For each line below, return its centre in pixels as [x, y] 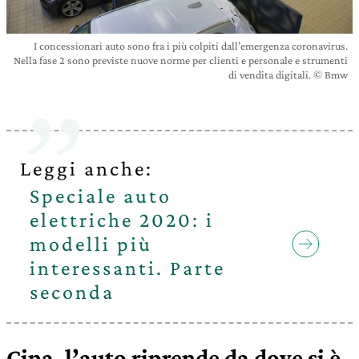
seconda [73, 292]
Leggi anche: [87, 169]
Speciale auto [101, 196]
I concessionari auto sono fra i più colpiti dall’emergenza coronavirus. [191, 46]
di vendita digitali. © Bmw [288, 75]
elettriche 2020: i [122, 220]
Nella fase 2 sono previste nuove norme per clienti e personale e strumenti [181, 61]
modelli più [91, 244]
